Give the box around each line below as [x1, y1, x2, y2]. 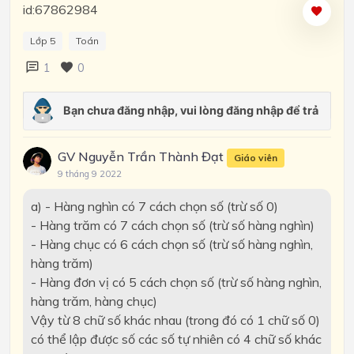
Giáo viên [234, 152, 277, 164]
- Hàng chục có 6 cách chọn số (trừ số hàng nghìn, [30, 235, 313, 252]
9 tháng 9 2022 [58, 168, 122, 179]
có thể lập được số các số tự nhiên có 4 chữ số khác [30, 330, 322, 347]
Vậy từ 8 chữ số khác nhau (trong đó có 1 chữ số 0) [30, 311, 320, 328]
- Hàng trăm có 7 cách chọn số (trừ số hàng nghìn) [30, 217, 314, 233]
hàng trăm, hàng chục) [30, 292, 157, 309]
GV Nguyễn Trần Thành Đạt [58, 149, 227, 164]
